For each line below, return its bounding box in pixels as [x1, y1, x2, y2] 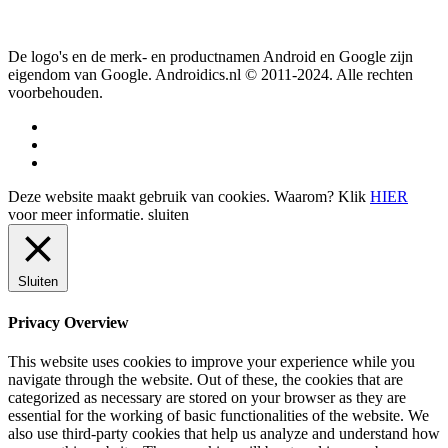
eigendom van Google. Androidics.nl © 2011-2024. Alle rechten [8, 66, 413, 84]
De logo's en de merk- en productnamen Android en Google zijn [8, 48, 413, 66]
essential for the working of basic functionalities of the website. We [8, 406, 429, 424]
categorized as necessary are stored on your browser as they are [8, 388, 406, 406]
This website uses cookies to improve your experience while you [8, 352, 415, 370]
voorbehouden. [8, 84, 103, 102]
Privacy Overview [8, 313, 129, 331]
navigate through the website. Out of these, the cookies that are [8, 370, 403, 388]
